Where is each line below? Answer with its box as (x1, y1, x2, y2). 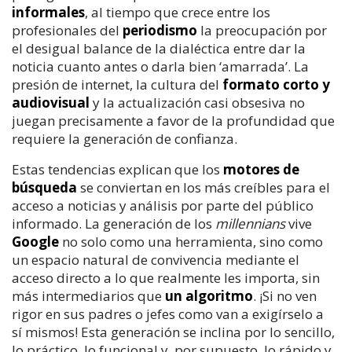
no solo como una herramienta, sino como (59, 232, 323, 251)
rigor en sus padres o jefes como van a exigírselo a (12, 304, 324, 323)
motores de (223, 159, 299, 178)
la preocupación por (197, 20, 327, 39)
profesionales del (12, 20, 123, 39)
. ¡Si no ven (253, 286, 317, 305)
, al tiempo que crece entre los (85, 2, 270, 21)
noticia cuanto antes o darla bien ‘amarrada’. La (12, 57, 309, 75)
